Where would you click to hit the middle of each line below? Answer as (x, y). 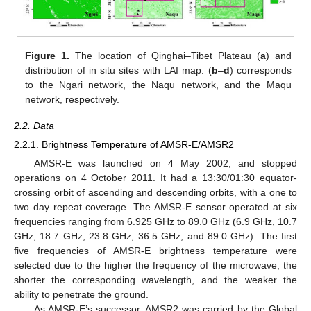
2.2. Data (34, 126)
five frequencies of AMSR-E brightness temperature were (155, 251)
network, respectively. (73, 99)
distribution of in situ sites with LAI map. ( (118, 70)
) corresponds (260, 70)
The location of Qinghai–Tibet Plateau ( (165, 55)
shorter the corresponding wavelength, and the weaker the (155, 280)
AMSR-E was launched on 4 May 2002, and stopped (165, 163)
